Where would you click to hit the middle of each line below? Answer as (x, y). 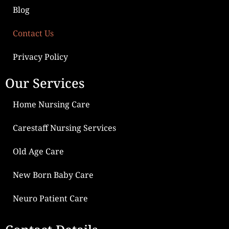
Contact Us (33, 33)
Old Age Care (38, 151)
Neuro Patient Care (50, 198)
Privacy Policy (40, 56)
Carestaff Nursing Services (64, 128)
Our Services (45, 83)
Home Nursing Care (51, 104)
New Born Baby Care (53, 175)
